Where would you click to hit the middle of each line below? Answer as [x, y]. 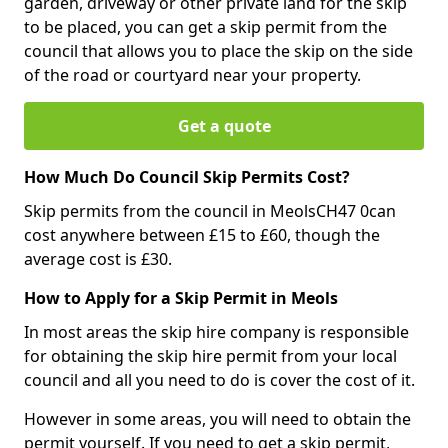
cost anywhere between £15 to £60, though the [202, 234]
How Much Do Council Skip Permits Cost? [187, 176]
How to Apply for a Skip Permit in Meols [181, 297]
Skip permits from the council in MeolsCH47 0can [210, 210]
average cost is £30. [98, 258]
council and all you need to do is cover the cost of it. [221, 379]
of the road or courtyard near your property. [192, 74]
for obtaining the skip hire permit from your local [210, 355]
